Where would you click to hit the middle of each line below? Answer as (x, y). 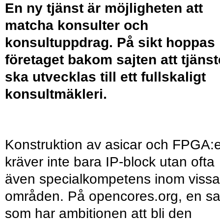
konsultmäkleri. (56, 94)
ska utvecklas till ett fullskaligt (105, 77)
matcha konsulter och (77, 25)
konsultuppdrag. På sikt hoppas (110, 42)
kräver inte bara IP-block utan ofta (110, 162)
